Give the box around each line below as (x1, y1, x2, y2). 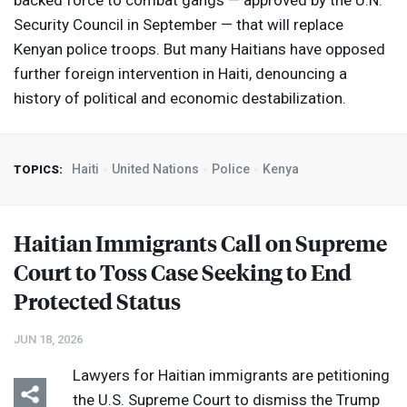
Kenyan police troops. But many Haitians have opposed (14, 40, 385, 59)
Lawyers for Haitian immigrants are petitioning (73, 366, 390, 385)
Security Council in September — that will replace (14, 15, 343, 35)
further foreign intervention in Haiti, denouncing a (14, 65, 347, 84)
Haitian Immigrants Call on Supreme (14, 228, 387, 258)
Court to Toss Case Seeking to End (14, 257, 352, 287)
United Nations (112, 162, 199, 177)
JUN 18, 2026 (14, 333, 83, 347)
